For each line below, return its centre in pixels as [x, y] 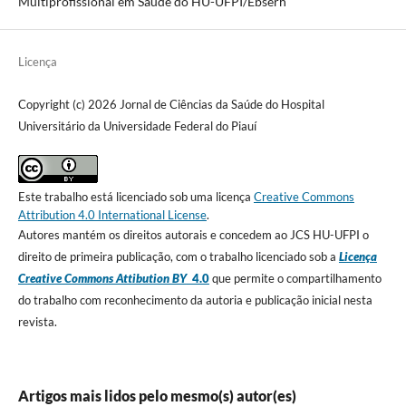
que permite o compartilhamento [296, 279]
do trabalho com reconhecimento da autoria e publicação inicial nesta [195, 300]
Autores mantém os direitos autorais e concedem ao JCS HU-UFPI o [193, 235]
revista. [37, 322]
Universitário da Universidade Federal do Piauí [137, 126]
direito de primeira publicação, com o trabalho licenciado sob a [178, 257]
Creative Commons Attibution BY [102, 279]
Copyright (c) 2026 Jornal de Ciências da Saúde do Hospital [171, 105]
